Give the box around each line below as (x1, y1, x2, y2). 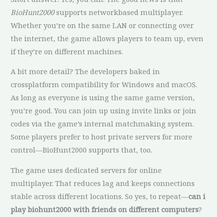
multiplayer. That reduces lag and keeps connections (11, 178, 195, 188)
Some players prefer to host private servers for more (11, 132, 193, 142)
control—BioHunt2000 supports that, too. (11, 145, 153, 155)
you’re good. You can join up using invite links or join (11, 106, 197, 116)
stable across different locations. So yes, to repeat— (11, 191, 189, 201)
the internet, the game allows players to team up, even (11, 33, 204, 43)
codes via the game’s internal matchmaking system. (11, 119, 194, 129)
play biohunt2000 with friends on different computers (11, 204, 199, 214)
